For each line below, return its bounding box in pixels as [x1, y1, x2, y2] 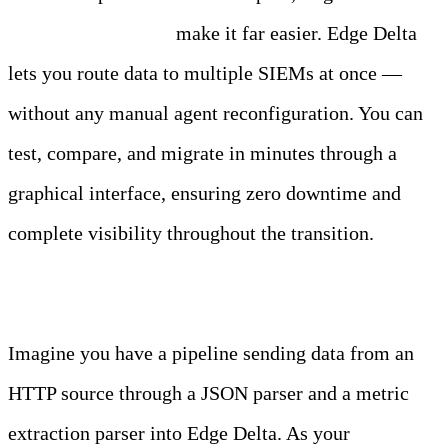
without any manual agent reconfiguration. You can [8, 101, 423, 124]
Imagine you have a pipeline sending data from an [8, 341, 414, 364]
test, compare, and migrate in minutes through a [8, 141, 397, 164]
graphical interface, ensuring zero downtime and [8, 181, 401, 204]
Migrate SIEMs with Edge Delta [8, 281, 270, 304]
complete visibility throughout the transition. [8, 221, 374, 244]
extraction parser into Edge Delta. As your [8, 421, 350, 444]
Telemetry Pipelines [8, 21, 171, 44]
